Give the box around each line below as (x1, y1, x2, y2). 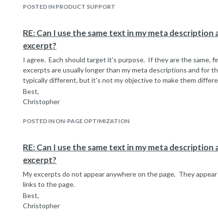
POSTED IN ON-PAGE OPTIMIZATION (23, 117, 130, 125)
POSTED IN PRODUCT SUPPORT (23, 3, 116, 10)
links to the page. (23, 180, 75, 188)
